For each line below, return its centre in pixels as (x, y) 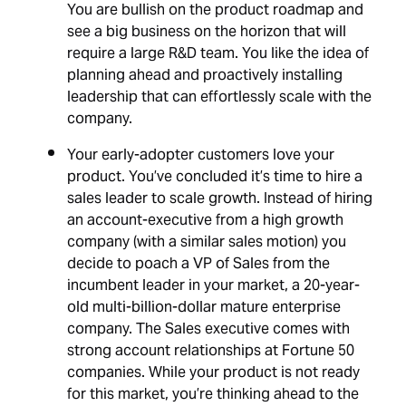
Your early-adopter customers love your (201, 156)
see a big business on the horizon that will (207, 33)
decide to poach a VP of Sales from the (199, 265)
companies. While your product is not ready (214, 373)
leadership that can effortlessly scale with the (220, 98)
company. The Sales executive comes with (209, 330)
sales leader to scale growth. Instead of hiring (220, 199)
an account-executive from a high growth (206, 221)
